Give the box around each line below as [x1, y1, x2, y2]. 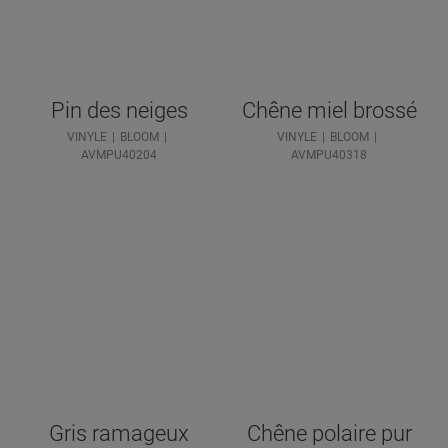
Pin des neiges [50, 97, 188, 123]
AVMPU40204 [81, 147, 157, 162]
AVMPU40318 [291, 147, 367, 162]
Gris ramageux [49, 420, 189, 446]
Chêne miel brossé [241, 97, 417, 123]
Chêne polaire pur [246, 420, 412, 446]
